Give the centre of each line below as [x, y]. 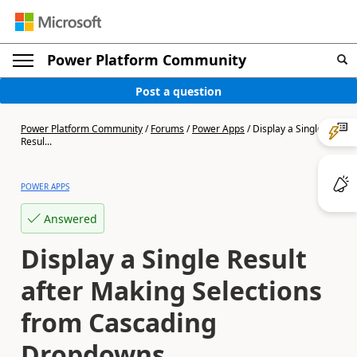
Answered [71, 218]
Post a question [178, 91]
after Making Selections [171, 290]
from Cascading [119, 322]
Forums [167, 129]
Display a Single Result [164, 259]
